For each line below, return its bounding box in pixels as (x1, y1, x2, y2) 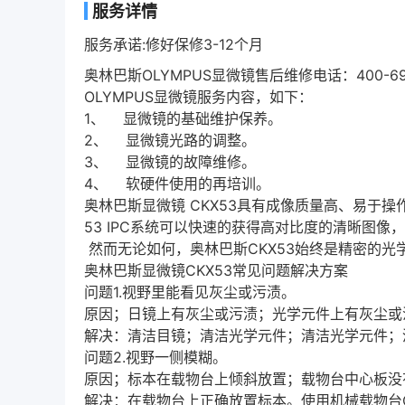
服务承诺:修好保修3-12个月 (84, 35, 263, 53)
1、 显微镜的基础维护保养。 (84, 109, 282, 127)
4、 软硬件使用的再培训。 (84, 174, 270, 193)
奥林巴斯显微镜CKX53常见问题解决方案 (84, 261, 348, 279)
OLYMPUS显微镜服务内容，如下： (84, 88, 313, 106)
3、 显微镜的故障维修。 (84, 153, 256, 171)
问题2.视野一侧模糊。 (84, 348, 227, 366)
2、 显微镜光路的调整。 (84, 131, 256, 149)
